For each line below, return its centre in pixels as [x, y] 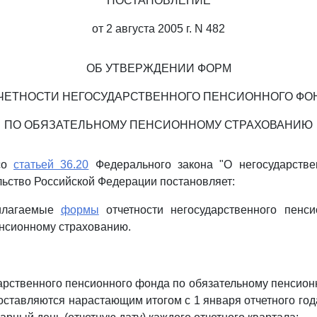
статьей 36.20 [51, 165]
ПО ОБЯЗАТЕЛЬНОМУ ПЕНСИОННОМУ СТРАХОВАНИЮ [158, 125]
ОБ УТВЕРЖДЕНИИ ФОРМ [158, 68]
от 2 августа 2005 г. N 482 [158, 29]
